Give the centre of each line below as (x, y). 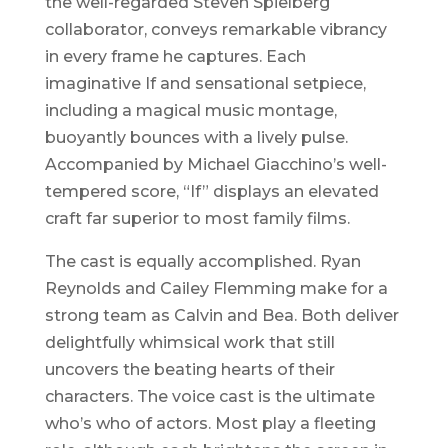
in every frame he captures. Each (175, 57)
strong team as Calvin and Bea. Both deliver (221, 316)
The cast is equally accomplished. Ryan (202, 262)
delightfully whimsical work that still (189, 343)
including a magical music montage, (190, 111)
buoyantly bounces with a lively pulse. (196, 138)
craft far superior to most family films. (197, 219)
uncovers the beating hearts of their (189, 370)
